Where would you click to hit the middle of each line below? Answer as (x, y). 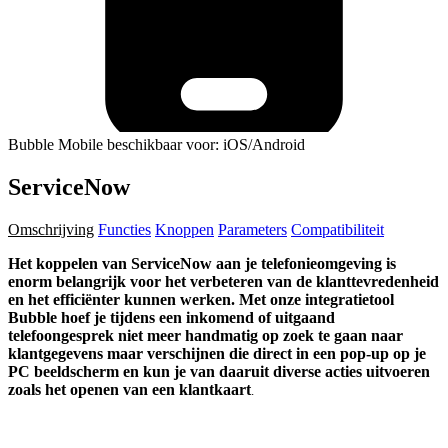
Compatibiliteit (337, 229)
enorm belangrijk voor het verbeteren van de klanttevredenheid (223, 281)
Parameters (252, 229)
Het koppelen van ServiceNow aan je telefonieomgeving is (202, 263)
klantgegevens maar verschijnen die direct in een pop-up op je (217, 353)
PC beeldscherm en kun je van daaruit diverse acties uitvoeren (219, 371)
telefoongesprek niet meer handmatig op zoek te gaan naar (205, 335)
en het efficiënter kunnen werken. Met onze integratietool (201, 299)
